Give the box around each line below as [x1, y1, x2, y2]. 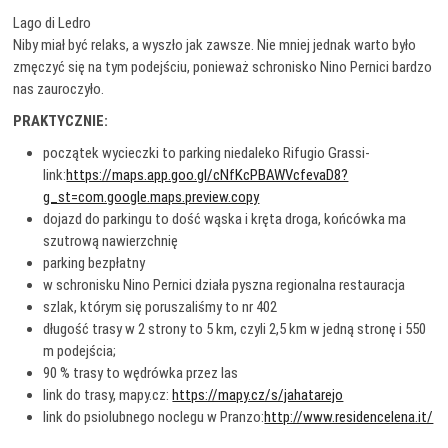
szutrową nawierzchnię [43, 232, 179, 250]
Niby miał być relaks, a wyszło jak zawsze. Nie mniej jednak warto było [13, 36, 417, 54]
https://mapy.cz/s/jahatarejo [172, 386, 344, 404]
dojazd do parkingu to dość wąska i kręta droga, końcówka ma [43, 210, 407, 228]
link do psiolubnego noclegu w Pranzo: [43, 408, 265, 426]
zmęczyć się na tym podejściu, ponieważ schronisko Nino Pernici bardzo [13, 58, 433, 76]
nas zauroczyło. [13, 80, 108, 98]
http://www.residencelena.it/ [264, 408, 434, 426]
